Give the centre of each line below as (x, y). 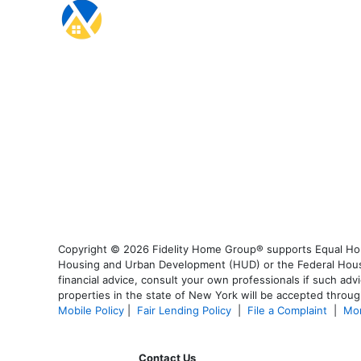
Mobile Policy (91, 311)
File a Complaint (289, 311)
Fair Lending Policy (184, 311)
